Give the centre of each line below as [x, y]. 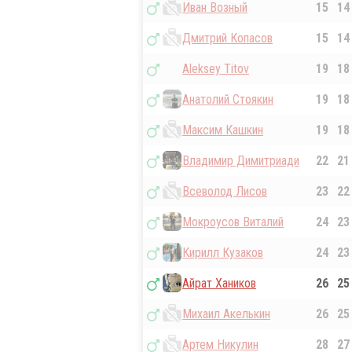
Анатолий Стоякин [228, 100]
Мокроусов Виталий [233, 222]
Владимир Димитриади [241, 161]
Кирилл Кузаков [223, 253]
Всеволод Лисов [225, 192]
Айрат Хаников [219, 284]
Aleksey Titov [216, 69]
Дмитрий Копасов [227, 38]
